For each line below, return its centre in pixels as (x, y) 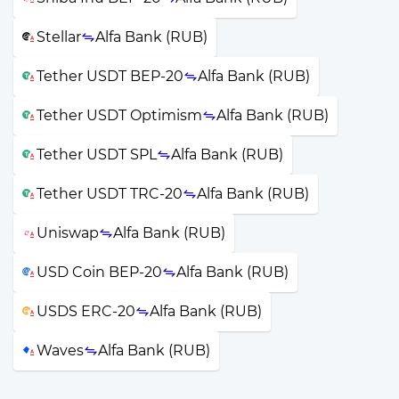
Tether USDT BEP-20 (110, 76)
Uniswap (68, 232)
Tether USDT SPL (97, 154)
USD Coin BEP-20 (99, 272)
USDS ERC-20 (86, 311)
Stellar (59, 37)
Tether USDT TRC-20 (110, 193)
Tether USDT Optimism (119, 115)
